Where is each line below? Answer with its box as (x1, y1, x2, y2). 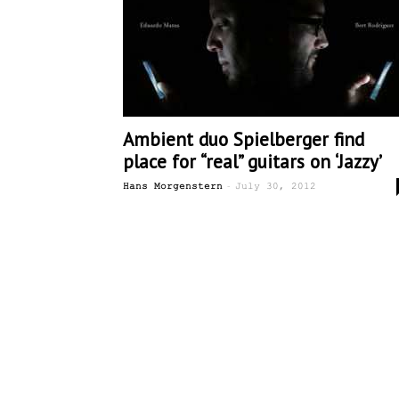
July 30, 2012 (235, 181, 316, 191)
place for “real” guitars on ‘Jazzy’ (123, 150, 382, 174)
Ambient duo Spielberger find (123, 127, 364, 151)
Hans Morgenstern (123, 181, 223, 191)
